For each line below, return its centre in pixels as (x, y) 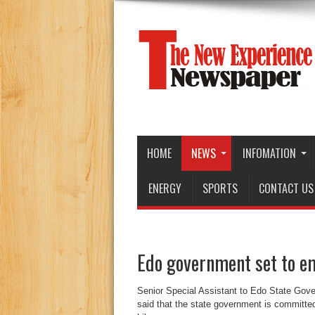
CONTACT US (286, 188)
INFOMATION (269, 153)
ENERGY (165, 188)
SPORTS (220, 188)
